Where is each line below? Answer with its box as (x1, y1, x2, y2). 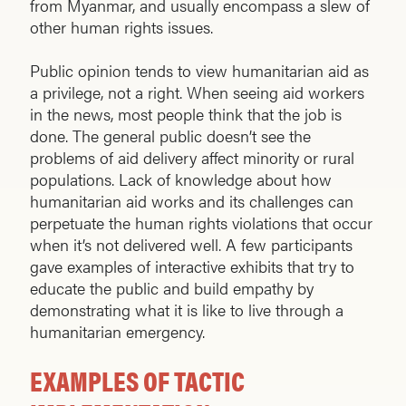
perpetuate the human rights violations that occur (30, 211, 372, 235)
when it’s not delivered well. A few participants (30, 233, 353, 256)
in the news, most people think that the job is (30, 102, 342, 126)
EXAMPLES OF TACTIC (30, 361, 245, 401)
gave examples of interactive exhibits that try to (30, 255, 354, 278)
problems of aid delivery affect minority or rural (30, 146, 354, 169)
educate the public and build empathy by (30, 276, 314, 300)
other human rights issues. (30, 15, 213, 39)
